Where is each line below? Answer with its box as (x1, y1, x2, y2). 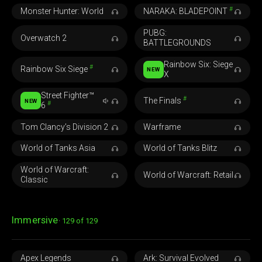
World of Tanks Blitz (143, 143, 217, 153)
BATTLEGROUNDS (143, 38, 211, 48)
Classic (20, 175, 49, 185)
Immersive (12, 214, 58, 226)
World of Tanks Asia (20, 143, 96, 153)
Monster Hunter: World (20, 6, 104, 16)
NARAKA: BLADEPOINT (143, 6, 229, 16)
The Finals (143, 95, 183, 105)
